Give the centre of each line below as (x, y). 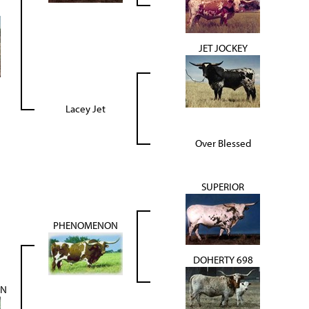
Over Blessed (223, 143)
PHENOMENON (86, 226)
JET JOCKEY (223, 48)
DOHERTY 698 (223, 260)
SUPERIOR (223, 187)
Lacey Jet (86, 109)
